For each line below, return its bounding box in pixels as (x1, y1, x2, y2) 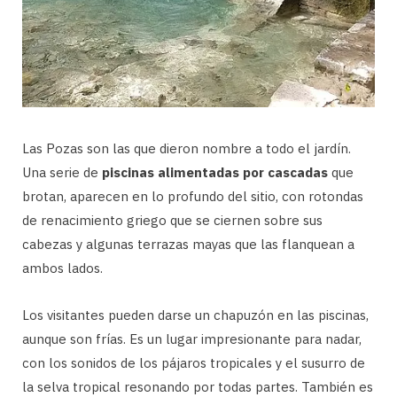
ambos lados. (22, 259, 103, 276)
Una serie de (22, 163, 102, 181)
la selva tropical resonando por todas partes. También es (22, 378, 373, 395)
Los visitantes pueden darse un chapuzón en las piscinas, (22, 306, 369, 323)
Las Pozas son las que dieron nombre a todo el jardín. (22, 139, 351, 157)
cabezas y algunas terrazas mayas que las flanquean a (22, 235, 354, 253)
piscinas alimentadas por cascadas (102, 163, 328, 181)
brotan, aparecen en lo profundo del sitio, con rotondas (22, 187, 363, 205)
